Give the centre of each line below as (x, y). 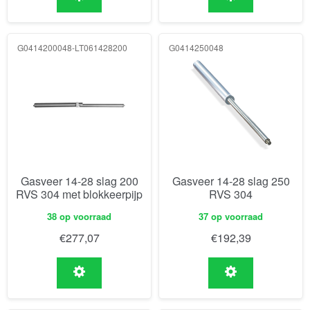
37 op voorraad (231, 217)
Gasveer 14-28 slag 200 (79, 181)
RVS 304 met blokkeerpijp (79, 194)
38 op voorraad (79, 217)
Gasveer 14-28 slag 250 (231, 181)
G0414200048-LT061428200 (72, 47)
